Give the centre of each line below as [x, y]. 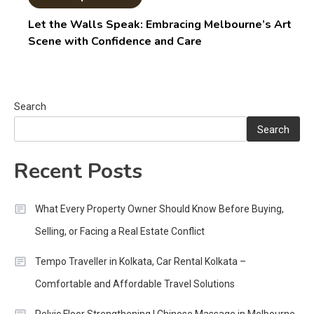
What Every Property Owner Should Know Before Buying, [159, 209]
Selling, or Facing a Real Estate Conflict [120, 232]
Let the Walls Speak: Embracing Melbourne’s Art [160, 25]
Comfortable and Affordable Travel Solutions [135, 284]
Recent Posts [78, 172]
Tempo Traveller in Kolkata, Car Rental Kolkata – [141, 262]
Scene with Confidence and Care [115, 42]
